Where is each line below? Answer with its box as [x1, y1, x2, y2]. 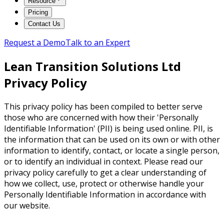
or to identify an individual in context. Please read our [4, 155, 203, 167]
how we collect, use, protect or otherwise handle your [4, 177, 204, 189]
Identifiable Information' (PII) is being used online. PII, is [4, 122, 213, 134]
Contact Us [28, 19, 60, 27]
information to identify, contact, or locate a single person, [4, 144, 219, 156]
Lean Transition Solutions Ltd [4, 57, 181, 74]
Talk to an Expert [65, 36, 130, 48]
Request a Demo [4, 36, 65, 48]
